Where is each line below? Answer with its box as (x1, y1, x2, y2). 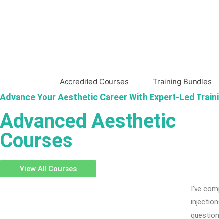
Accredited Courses (60, 77, 129, 87)
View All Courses (20, 164, 77, 174)
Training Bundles (153, 77, 212, 87)
